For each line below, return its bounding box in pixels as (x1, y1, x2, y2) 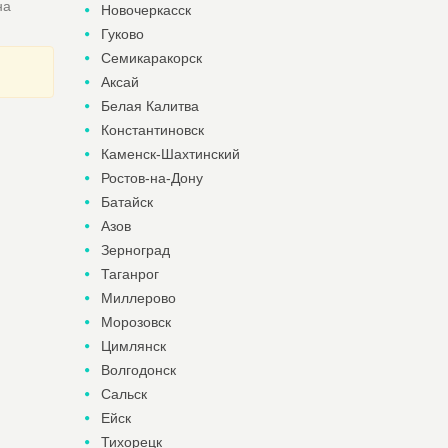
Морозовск (100, 314, 171, 330)
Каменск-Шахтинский (100, 146, 240, 162)
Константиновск (100, 122, 204, 138)
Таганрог (100, 266, 159, 282)
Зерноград (100, 242, 170, 258)
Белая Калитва (100, 98, 199, 114)
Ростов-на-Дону (100, 170, 203, 186)
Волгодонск (100, 362, 176, 378)
